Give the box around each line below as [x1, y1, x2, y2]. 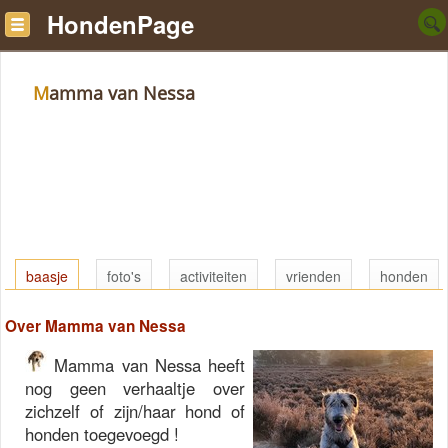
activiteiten [180, 266, 247, 286]
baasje [26, 266, 68, 286]
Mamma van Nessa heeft [47, 353, 245, 378]
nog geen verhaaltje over [25, 376, 245, 401]
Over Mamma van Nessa [5, 315, 186, 338]
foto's [107, 266, 141, 286]
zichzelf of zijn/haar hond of [25, 399, 245, 424]
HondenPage [47, 7, 194, 41]
